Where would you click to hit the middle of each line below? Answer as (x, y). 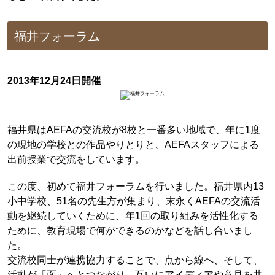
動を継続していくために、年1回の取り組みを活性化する (133, 216)
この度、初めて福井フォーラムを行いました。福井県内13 (135, 186)
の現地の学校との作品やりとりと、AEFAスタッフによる (133, 144)
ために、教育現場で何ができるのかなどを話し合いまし (130, 230)
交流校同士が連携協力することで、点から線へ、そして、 (135, 260)
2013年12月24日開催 (54, 80)
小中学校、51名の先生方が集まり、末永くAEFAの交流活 (134, 201)
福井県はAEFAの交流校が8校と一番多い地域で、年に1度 (134, 129)
